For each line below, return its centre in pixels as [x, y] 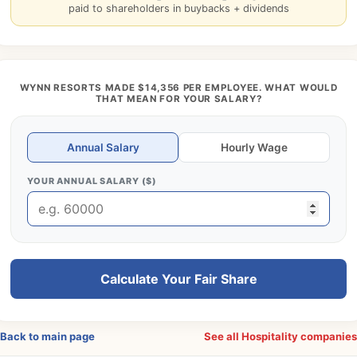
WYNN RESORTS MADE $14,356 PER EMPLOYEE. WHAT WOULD [178, 88]
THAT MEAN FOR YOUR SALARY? [178, 99]
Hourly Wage [254, 147]
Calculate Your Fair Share [178, 279]
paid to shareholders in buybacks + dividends [178, 8]
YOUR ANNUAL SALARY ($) [92, 181]
